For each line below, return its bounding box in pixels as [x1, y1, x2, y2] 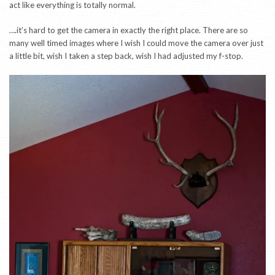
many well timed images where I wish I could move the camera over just [9, 38, 263, 48]
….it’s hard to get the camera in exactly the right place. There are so [9, 25, 248, 36]
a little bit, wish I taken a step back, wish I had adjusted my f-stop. [9, 51, 243, 61]
